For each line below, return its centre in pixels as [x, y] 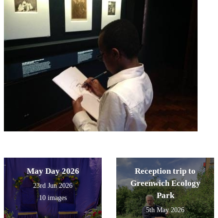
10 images [53, 198]
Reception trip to [165, 171]
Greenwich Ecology [165, 183]
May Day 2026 [53, 171]
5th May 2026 [165, 210]
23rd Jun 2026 [53, 185]
